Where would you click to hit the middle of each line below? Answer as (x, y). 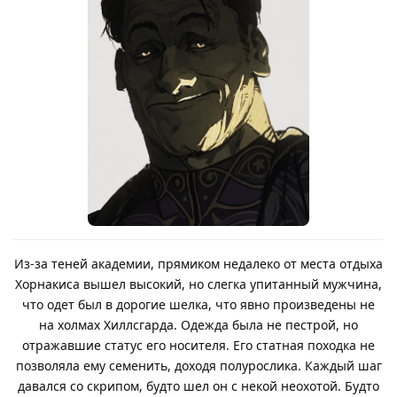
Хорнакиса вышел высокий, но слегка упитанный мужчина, (198, 284)
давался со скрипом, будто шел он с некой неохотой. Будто (198, 385)
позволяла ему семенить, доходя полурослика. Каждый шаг (198, 365)
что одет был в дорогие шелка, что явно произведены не (198, 304)
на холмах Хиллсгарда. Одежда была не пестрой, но (198, 324)
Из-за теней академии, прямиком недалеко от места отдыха (198, 263)
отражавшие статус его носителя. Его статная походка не (198, 345)
